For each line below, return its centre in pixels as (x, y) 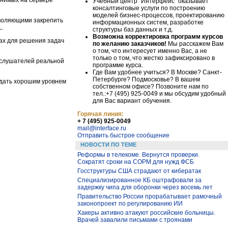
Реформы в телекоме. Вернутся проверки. (138, 155)
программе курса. (118, 65)
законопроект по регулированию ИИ (130, 204)
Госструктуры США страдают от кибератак (139, 171)
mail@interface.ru (102, 128)
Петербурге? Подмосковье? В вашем (146, 79)
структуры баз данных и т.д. (133, 29)
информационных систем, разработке (148, 22)
